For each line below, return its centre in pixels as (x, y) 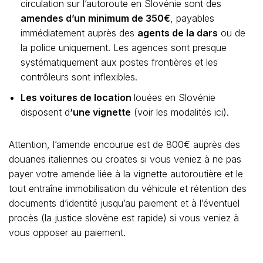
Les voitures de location (77, 97)
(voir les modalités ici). (180, 112)
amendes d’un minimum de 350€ (95, 18)
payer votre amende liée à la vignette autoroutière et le (126, 174)
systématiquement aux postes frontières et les (119, 62)
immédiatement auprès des (79, 33)
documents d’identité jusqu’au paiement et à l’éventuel (124, 203)
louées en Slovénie (175, 97)
